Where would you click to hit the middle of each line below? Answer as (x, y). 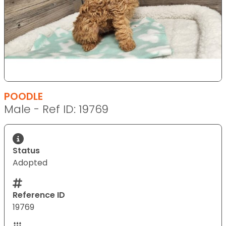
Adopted (30, 162)
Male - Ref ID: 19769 (56, 109)
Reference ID (39, 195)
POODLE (23, 96)
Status (26, 150)
